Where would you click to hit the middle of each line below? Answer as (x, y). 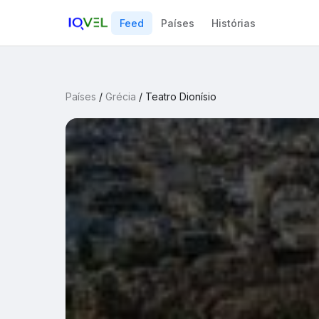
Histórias (234, 23)
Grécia (121, 96)
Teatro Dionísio (181, 96)
